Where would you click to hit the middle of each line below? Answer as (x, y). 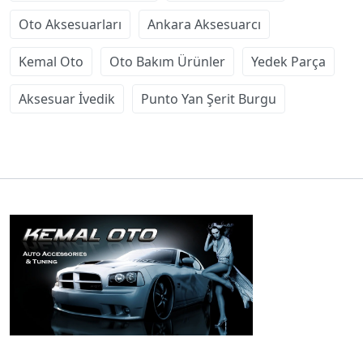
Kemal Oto (51, 61)
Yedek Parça (288, 61)
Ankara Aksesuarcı (204, 24)
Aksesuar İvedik (67, 98)
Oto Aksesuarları (70, 24)
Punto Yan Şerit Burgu (209, 98)
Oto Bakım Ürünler (167, 61)
